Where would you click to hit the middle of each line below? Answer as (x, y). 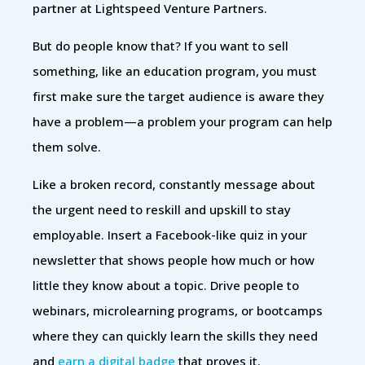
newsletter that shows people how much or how (174, 259)
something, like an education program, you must (175, 70)
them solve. (67, 146)
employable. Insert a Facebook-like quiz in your (170, 234)
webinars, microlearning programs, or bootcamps (178, 310)
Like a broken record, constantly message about (174, 184)
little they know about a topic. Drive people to (166, 285)
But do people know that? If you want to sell (161, 45)
